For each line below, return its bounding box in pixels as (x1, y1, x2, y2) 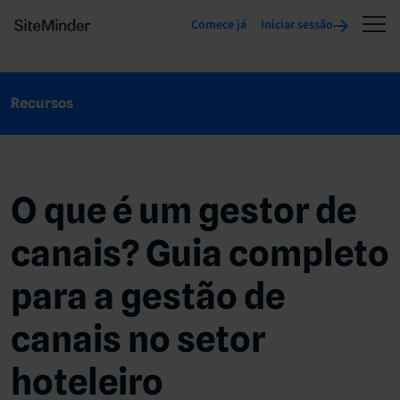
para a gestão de (11, 273, 285, 317)
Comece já (191, 16, 246, 34)
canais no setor (11, 316, 265, 360)
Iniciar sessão (261, 16, 333, 34)
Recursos (11, 94, 73, 112)
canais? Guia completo (11, 230, 389, 274)
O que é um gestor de (11, 187, 356, 231)
